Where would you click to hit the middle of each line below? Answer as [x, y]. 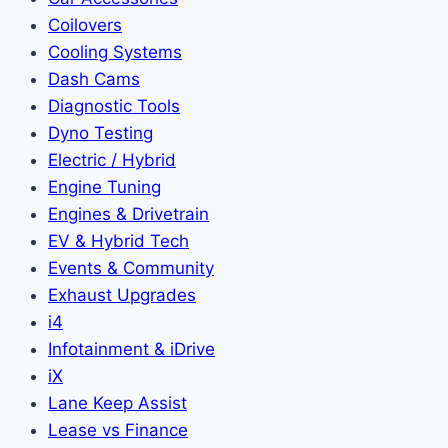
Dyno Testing [100, 132]
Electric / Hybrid [112, 159]
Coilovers [85, 24]
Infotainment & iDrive [131, 348]
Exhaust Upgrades [122, 294]
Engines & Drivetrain [128, 213]
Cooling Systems [115, 51]
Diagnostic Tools [114, 105]
